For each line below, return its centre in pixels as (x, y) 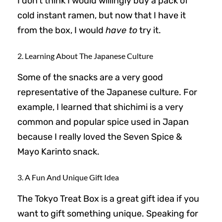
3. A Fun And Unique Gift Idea (68, 177)
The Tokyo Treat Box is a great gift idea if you (108, 199)
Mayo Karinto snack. (58, 152)
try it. (149, 30)
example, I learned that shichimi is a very (100, 107)
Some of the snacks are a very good (90, 78)
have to (121, 30)
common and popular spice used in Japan (103, 122)
